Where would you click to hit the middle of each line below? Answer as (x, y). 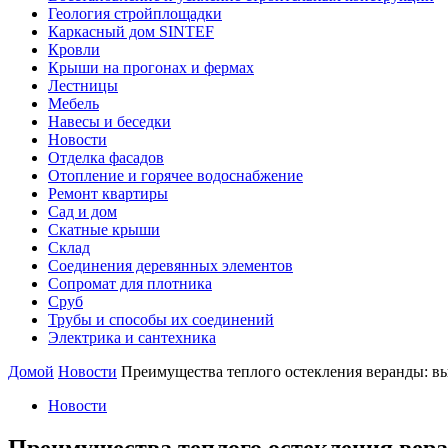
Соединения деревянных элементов (170, 265)
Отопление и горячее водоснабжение (175, 175)
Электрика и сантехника (132, 337)
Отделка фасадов (106, 157)
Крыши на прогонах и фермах (151, 67)
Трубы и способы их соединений (161, 319)
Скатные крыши (104, 229)
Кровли (74, 49)
